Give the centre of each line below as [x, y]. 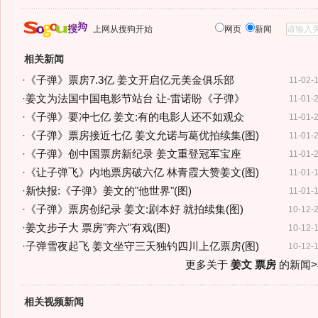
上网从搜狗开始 [122, 29]
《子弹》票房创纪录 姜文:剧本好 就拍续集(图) [134, 209]
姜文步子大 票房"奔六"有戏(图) [98, 228]
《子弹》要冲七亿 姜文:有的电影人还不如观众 [135, 117]
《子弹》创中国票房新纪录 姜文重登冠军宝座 [133, 154]
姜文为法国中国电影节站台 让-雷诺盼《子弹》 [135, 99]
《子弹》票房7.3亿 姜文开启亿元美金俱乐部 [130, 80]
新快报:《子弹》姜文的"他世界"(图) [108, 191]
